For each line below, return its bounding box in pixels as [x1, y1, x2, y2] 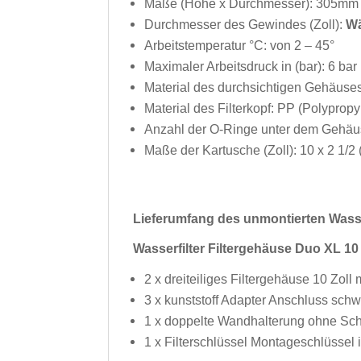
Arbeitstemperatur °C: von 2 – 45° [144, 38, 335, 52]
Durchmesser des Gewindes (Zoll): [144, 17, 346, 31]
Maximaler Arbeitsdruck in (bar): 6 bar [144, 59, 358, 73]
